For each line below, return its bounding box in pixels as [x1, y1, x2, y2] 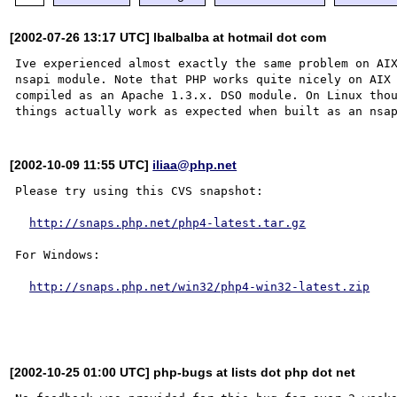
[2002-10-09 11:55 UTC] [10, 157, 153, 172]
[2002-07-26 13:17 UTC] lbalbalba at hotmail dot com [10, 29, 327, 44]
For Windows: [15, 247, 101, 261]
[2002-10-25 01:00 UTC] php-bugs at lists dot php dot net [10, 364, 356, 379]
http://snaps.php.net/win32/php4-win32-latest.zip [29, 279, 370, 293]
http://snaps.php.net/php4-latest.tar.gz [29, 215, 307, 230]
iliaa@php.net [152, 157, 237, 172]
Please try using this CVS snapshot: [15, 183, 264, 198]
